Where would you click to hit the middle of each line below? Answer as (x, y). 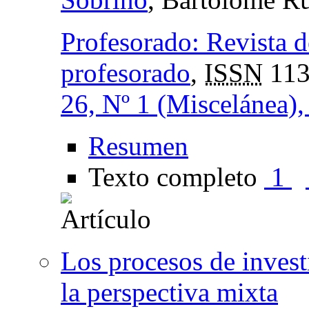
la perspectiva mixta (169, 292)
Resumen (138, 146)
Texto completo (176, 177)
